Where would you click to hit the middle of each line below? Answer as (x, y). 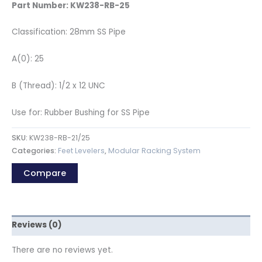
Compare (45, 173)
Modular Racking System (154, 151)
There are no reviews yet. (62, 250)
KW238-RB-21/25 (60, 138)
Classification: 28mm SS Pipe (69, 32)
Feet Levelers (81, 151)
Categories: (35, 151)
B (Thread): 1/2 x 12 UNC (58, 86)
